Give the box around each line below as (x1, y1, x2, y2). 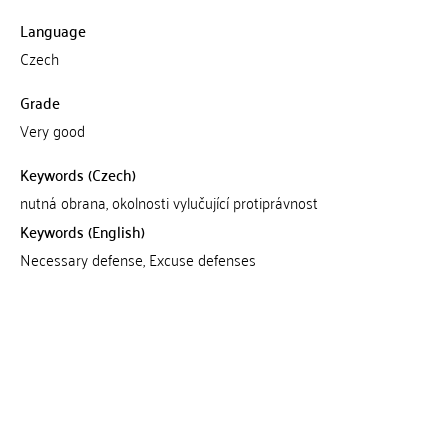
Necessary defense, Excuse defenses (19, 245, 256, 273)
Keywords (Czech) (19, 160, 136, 188)
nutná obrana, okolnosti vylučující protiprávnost (19, 188, 318, 216)
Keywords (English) (19, 217, 145, 245)
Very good (19, 116, 85, 144)
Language (19, 16, 86, 44)
